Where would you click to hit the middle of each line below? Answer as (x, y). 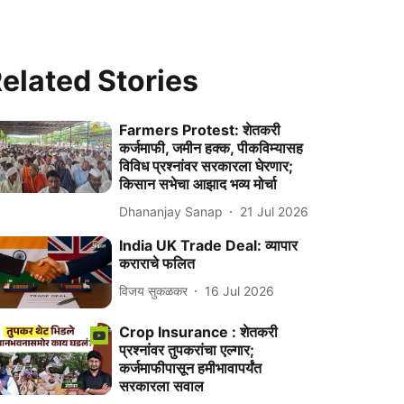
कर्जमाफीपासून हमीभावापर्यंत (191, 368)
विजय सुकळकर (154, 290)
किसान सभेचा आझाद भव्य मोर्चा (198, 184)
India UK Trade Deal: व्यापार (209, 245)
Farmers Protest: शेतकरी (200, 130)
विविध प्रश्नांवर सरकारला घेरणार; (207, 166)
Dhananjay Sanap (171, 211)
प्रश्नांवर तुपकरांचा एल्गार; (187, 350)
